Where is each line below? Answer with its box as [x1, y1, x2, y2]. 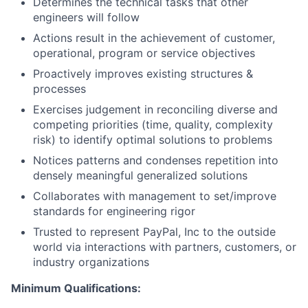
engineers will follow [33, 10, 140, 24]
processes [33, 82, 86, 96]
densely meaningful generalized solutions [33, 168, 247, 182]
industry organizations [33, 255, 149, 269]
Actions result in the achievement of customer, [33, 31, 275, 45]
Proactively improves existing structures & [33, 67, 253, 80]
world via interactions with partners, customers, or [33, 240, 296, 254]
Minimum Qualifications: [11, 281, 141, 295]
